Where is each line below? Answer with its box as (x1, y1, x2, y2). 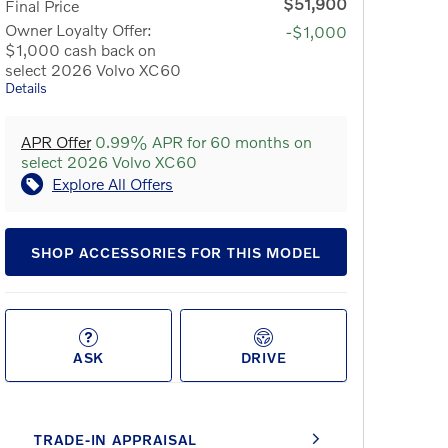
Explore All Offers (52, 174, 173, 193)
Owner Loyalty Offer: (5, 20, 152, 39)
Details (5, 79, 47, 96)
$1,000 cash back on (5, 40, 156, 59)
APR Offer (21, 132, 91, 151)
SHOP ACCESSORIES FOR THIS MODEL (31, 243, 321, 261)
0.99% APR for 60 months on (91, 132, 312, 151)
